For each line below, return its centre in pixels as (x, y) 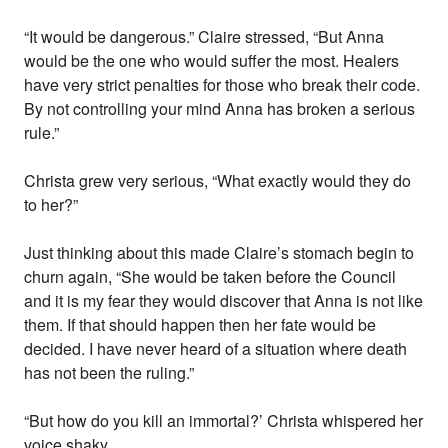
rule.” (42, 133)
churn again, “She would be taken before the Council (210, 277)
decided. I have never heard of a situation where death (216, 349)
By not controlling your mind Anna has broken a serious (220, 109)
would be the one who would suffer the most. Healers (212, 61)
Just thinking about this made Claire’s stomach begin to (219, 253)
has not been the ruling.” (109, 373)
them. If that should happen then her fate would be (200, 325)
